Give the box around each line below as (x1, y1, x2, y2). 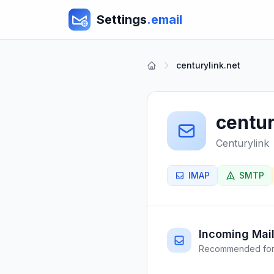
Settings (97, 12, 147, 27)
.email (147, 12, 182, 27)
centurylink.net (176, 60, 240, 70)
